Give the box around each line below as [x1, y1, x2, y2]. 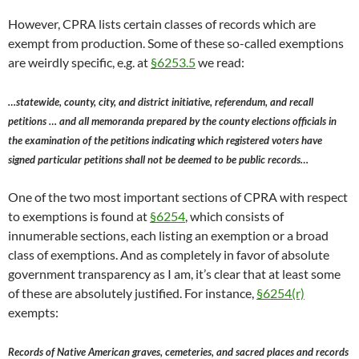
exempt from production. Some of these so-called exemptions [8, 34, 344, 50]
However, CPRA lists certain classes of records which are [8, 15, 316, 31]
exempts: [8, 304, 58, 320]
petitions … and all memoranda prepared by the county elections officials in [8, 114, 337, 127]
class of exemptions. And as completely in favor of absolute [8, 246, 329, 262]
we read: [196, 54, 244, 70]
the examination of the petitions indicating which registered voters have [8, 133, 322, 147]
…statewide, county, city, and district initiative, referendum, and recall [8, 95, 313, 108]
